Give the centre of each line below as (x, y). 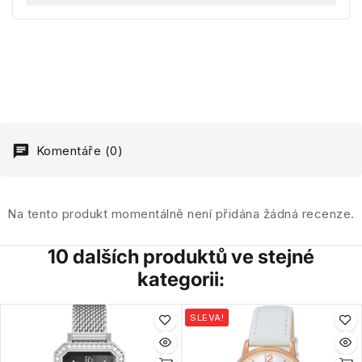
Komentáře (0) (78, 150)
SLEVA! (207, 317)
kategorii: (181, 279)
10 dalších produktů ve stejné (181, 256)
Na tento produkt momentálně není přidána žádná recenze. (181, 213)
